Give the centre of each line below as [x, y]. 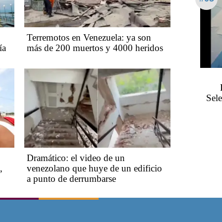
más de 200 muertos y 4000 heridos [95, 48]
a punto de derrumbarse [71, 178]
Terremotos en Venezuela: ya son [89, 37]
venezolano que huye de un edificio [94, 168]
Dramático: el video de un [76, 158]
